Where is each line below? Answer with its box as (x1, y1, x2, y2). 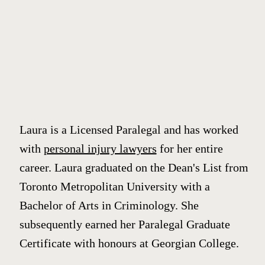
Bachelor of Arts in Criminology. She (19, 198, 199, 212)
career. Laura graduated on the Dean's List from (19, 160, 248, 174)
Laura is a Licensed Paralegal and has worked (19, 122, 238, 136)
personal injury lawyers (43, 141, 157, 155)
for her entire (156, 141, 223, 155)
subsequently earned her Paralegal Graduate (19, 217, 230, 231)
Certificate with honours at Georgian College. (19, 236, 239, 250)
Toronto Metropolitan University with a (19, 179, 210, 193)
